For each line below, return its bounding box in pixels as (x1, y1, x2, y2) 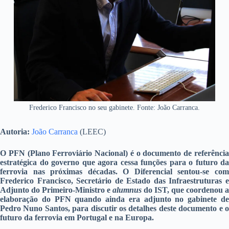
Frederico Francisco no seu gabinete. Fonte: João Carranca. (29, 104, 200, 112)
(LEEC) (78, 127, 106, 136)
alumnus (112, 186, 144, 195)
